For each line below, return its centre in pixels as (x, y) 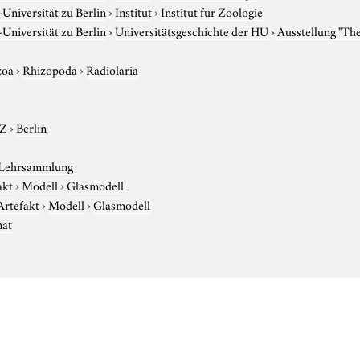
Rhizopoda (50, 69)
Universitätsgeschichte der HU (192, 30)
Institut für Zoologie (212, 11)
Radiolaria (112, 69)
